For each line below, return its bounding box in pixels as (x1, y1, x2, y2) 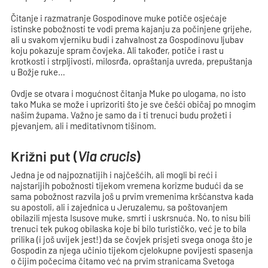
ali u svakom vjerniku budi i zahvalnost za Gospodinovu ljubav (11, 34, 244, 45)
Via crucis (78, 148, 136, 165)
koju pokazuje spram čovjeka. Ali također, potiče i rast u (11, 45, 224, 56)
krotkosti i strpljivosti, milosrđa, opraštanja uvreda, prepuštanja (11, 56, 253, 66)
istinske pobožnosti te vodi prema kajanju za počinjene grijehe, (11, 23, 252, 34)
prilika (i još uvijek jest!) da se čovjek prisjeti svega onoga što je (11, 234, 253, 245)
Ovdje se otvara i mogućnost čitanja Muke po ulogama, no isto (11, 88, 246, 99)
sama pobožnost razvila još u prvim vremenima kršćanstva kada (11, 191, 254, 202)
